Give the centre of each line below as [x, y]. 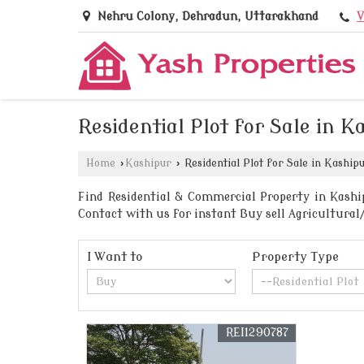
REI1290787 [258, 333]
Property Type [296, 258]
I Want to [115, 258]
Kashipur [148, 164]
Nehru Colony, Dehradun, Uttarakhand [208, 17]
